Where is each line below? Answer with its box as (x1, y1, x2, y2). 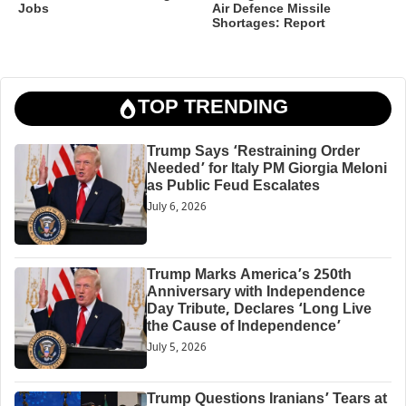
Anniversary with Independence (146, 284, 365, 304)
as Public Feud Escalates (146, 177, 320, 197)
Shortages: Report (212, 14, 325, 33)
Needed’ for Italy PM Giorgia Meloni (146, 159, 387, 179)
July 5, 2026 (146, 341, 207, 356)
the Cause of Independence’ (146, 318, 341, 338)
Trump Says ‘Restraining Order (146, 142, 360, 162)
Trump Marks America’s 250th (146, 266, 352, 286)
